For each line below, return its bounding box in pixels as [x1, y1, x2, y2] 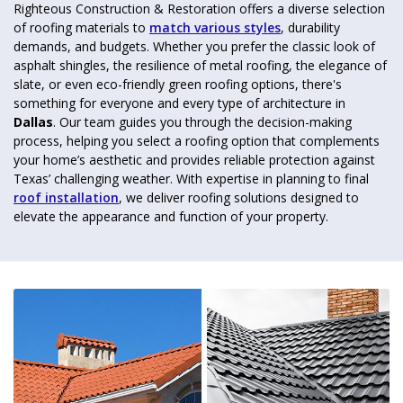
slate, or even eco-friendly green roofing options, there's [13, 75, 342, 93]
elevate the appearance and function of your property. [13, 207, 328, 225]
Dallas [13, 112, 53, 130]
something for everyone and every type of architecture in [13, 94, 345, 112]
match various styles [149, 18, 281, 36]
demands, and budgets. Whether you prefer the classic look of [13, 37, 375, 55]
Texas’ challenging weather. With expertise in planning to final [13, 169, 369, 187]
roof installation [13, 188, 119, 206]
